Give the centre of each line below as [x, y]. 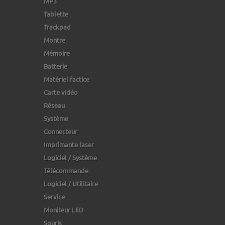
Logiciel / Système [70, 157]
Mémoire [57, 53]
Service [54, 197]
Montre [54, 40]
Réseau [54, 105]
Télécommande [66, 171]
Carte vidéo [61, 92]
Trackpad [57, 27]
